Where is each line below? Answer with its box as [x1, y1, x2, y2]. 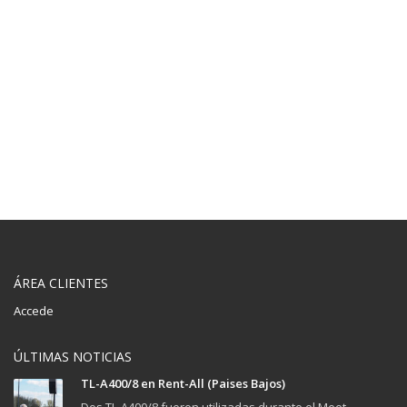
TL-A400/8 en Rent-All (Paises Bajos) [81, 375, 285, 392]
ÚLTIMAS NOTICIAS [14, 348, 132, 366]
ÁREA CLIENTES [14, 274, 108, 293]
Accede [14, 303, 54, 320]
